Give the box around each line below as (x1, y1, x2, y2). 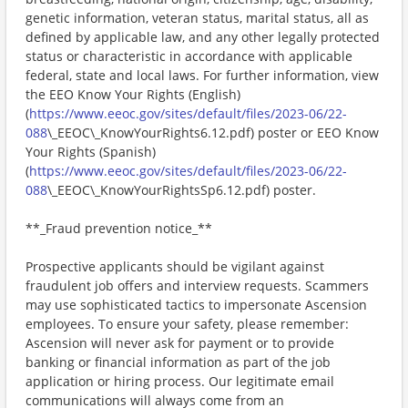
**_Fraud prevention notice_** (25, 219, 212, 237)
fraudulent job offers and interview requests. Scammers (25, 277, 369, 294)
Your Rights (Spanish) (25, 143, 156, 160)
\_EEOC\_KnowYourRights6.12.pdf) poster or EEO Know (47, 124, 379, 141)
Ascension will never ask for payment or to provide (25, 334, 334, 352)
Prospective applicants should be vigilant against (25, 258, 324, 275)
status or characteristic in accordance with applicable (25, 47, 352, 65)
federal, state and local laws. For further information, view (25, 66, 379, 84)
